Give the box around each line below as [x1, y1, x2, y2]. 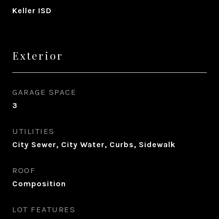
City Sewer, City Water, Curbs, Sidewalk [12, 140, 175, 149]
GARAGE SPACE [12, 87, 76, 97]
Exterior [12, 48, 64, 62]
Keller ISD [12, 6, 52, 15]
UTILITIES [12, 126, 55, 136]
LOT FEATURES [12, 204, 75, 214]
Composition [12, 179, 66, 188]
